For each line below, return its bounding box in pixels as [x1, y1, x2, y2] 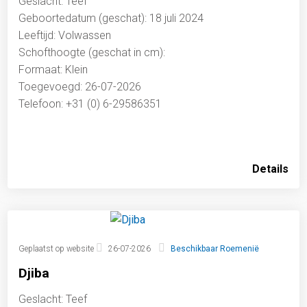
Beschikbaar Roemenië [170, 244, 259, 254]
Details [251, 162, 288, 175]
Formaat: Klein [19, 62, 88, 76]
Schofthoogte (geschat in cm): [19, 45, 166, 59]
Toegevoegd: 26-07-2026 [19, 79, 142, 93]
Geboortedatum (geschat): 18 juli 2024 [19, 11, 204, 25]
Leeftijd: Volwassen [19, 28, 112, 42]
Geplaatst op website [19, 244, 97, 254]
